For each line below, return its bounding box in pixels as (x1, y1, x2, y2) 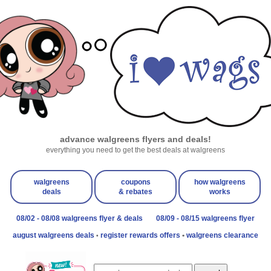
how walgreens (194, 178, 246, 186)
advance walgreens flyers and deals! (60, 134, 211, 144)
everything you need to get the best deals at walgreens (46, 146, 225, 154)
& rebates (119, 188, 152, 196)
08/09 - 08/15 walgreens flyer (156, 214, 255, 223)
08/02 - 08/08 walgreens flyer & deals (16, 214, 143, 223)
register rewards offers (100, 231, 182, 240)
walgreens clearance (186, 231, 258, 240)
